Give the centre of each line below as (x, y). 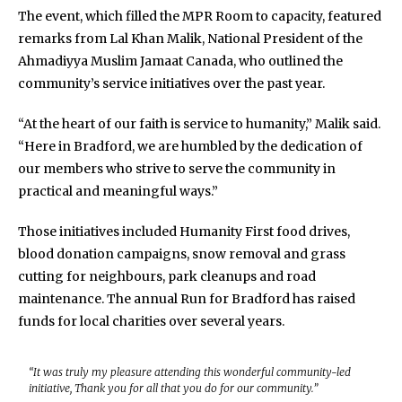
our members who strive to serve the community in (177, 169)
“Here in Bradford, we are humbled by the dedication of (190, 146)
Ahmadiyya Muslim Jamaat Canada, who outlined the (180, 61)
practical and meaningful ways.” (118, 191)
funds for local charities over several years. (151, 321)
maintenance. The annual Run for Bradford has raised (187, 299)
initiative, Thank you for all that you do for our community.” (173, 388)
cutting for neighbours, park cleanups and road (167, 276)
